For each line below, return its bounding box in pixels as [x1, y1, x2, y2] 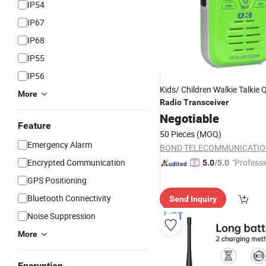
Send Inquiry [169, 194, 217, 204]
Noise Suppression [27, 210, 96, 221]
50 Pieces [160, 128, 195, 140]
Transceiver [183, 97, 229, 107]
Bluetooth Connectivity [27, 192, 111, 204]
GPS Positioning [27, 175, 87, 186]
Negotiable [160, 110, 219, 126]
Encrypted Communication [27, 157, 125, 168]
